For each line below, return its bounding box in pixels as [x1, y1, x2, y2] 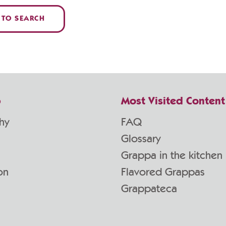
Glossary [121, 133, 160, 144]
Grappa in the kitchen [121, 150, 222, 161]
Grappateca [121, 183, 177, 194]
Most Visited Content [121, 96, 225, 107]
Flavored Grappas [121, 166, 205, 178]
